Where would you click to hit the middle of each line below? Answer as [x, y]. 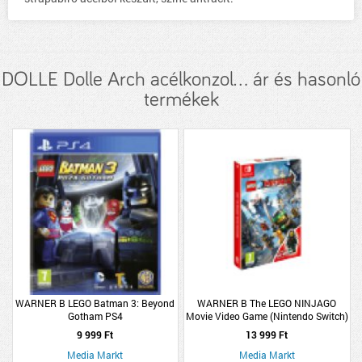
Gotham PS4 [95, 316]
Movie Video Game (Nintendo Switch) [267, 316]
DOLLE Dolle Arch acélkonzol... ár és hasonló [181, 80]
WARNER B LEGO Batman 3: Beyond [95, 303]
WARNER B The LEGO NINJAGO [267, 303]
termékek [181, 100]
